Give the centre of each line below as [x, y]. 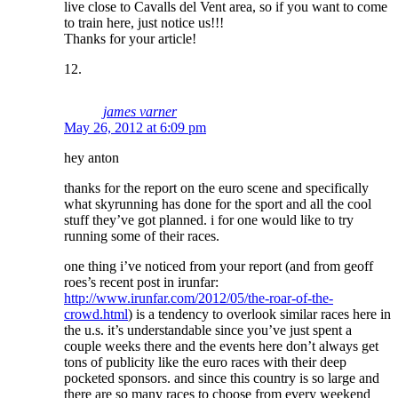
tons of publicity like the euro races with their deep [205, 362]
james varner [140, 111]
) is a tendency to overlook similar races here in [259, 314]
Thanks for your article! [130, 38]
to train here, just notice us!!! [144, 22]
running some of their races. [142, 235]
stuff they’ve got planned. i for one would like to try [209, 219]
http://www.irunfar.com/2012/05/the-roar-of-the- [199, 298]
